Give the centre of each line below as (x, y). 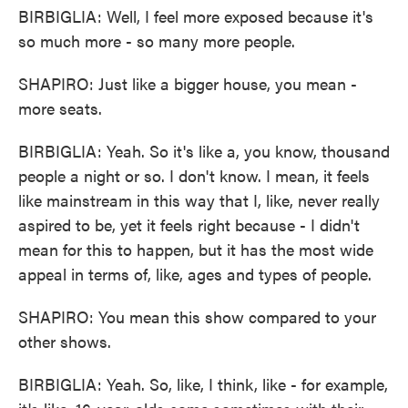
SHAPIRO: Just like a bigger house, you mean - (188, 83)
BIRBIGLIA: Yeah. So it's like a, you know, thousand (204, 151)
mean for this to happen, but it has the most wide (196, 249)
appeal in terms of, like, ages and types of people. (195, 274)
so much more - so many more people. (157, 41)
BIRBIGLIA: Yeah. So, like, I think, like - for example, (203, 384)
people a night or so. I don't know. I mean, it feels (194, 175)
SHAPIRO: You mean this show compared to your (197, 316)
